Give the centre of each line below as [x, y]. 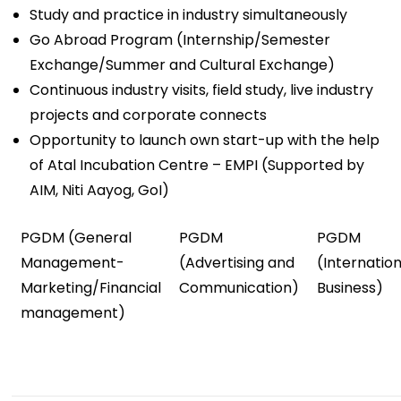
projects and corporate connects [149, 115]
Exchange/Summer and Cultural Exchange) [183, 64]
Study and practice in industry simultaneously [189, 14]
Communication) [239, 287]
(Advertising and [237, 262]
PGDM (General [77, 237]
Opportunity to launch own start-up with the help [205, 140]
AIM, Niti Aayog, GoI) [100, 190]
